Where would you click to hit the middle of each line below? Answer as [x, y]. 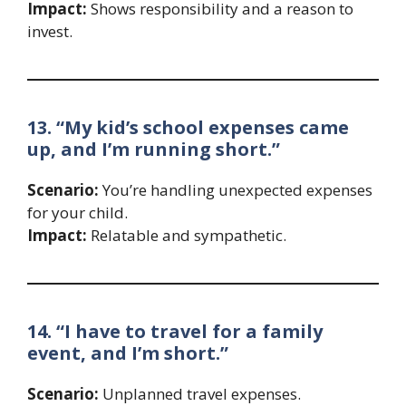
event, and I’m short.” [128, 353]
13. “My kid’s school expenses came [188, 127]
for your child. [77, 212]
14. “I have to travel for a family [175, 331]
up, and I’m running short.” [154, 149]
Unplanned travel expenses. [200, 393]
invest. [50, 31]
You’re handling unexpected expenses [236, 189]
